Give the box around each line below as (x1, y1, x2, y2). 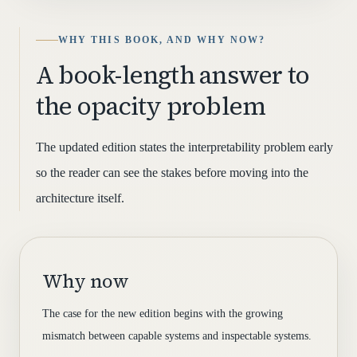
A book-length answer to (36, 58, 310, 92)
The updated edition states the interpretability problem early (36, 140, 333, 154)
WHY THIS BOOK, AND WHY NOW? (58, 35, 265, 45)
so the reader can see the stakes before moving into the (36, 166, 308, 179)
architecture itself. (36, 191, 124, 205)
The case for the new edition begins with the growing (42, 308, 283, 320)
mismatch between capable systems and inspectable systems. (42, 330, 312, 342)
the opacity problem (36, 89, 266, 123)
